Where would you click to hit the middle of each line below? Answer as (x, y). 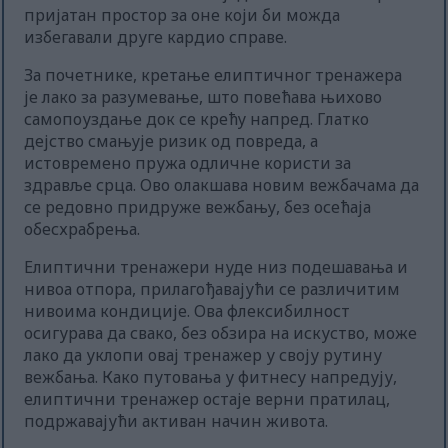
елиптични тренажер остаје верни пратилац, (207, 399)
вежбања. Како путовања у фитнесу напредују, (211, 377)
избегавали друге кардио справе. (156, 37)
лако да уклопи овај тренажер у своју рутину (203, 355)
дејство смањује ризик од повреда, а (171, 141)
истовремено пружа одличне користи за (188, 163)
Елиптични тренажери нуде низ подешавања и (216, 267)
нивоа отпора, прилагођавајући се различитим (212, 289)
